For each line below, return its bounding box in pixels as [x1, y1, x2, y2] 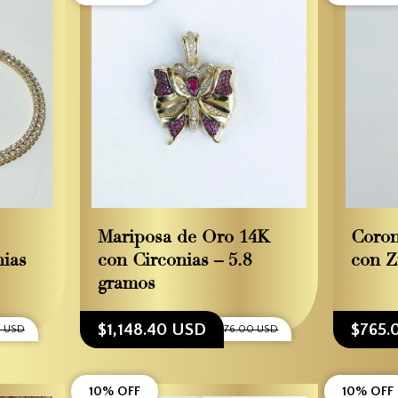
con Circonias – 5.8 [97, 249, 251, 273]
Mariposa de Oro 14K [97, 226, 270, 250]
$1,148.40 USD [97, 319, 206, 339]
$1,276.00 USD [206, 323, 279, 336]
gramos [97, 272, 155, 296]
